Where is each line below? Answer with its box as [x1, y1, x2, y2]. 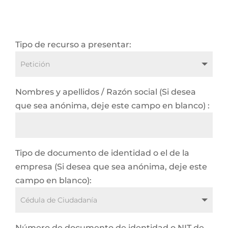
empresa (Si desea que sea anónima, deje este [15, 162, 207, 172]
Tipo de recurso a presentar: [15, 40, 131, 49]
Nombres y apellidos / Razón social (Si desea [15, 87, 196, 97]
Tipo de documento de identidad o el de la [15, 148, 189, 158]
